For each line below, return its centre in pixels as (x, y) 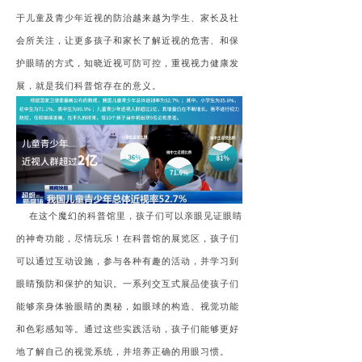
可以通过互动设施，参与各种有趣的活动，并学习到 (128, 261)
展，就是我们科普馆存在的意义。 (89, 85)
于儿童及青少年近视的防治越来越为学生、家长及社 (128, 17)
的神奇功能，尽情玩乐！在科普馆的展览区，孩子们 (128, 238)
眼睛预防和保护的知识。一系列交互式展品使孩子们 (128, 284)
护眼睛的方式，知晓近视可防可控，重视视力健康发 (128, 63)
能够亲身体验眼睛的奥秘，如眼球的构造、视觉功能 (128, 306)
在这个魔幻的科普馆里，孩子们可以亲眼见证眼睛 (129, 216)
